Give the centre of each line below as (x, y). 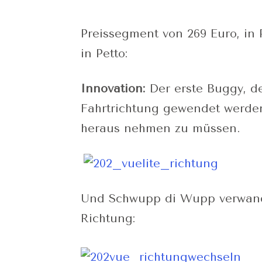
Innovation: (113, 89)
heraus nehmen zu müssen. (161, 129)
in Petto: (104, 54)
